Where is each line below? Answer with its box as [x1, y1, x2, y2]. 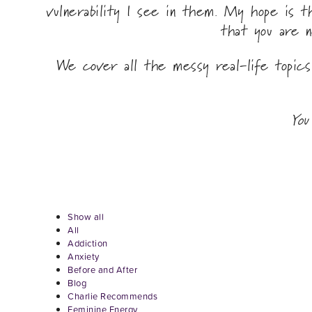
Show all [68, 210, 104, 224]
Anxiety [68, 250, 100, 264]
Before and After [68, 263, 137, 277]
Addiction [68, 237, 108, 251]
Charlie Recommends [68, 290, 157, 304]
